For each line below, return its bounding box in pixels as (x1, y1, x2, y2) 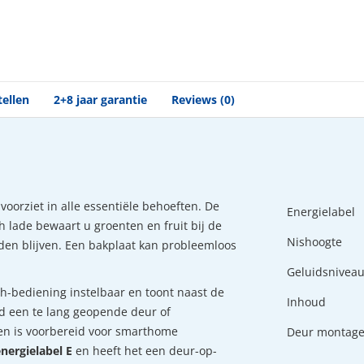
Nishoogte (287, 233, 343, 249)
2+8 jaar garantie (54, 91, 147, 107)
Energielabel (287, 203, 356, 219)
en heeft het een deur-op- (72, 342, 217, 358)
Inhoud (287, 293, 327, 310)
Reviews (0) (171, 91, 235, 107)
